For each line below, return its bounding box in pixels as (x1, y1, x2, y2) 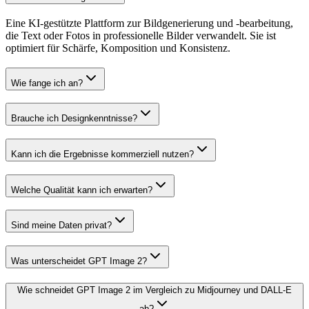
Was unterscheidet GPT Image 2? (11, 256, 147, 267)
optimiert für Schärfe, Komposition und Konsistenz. (6, 41, 230, 54)
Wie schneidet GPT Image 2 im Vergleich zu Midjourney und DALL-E (17, 284, 292, 295)
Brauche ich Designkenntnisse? (11, 113, 137, 124)
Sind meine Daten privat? (11, 220, 112, 231)
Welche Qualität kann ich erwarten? (11, 184, 152, 195)
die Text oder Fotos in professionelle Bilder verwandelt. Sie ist (6, 29, 276, 41)
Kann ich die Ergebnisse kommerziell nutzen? (11, 148, 194, 159)
